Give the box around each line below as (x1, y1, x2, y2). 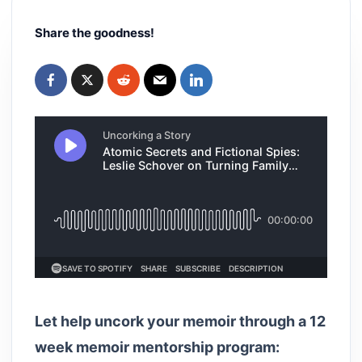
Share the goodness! (35, 25, 154, 40)
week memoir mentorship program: (35, 338, 280, 356)
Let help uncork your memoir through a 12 (35, 312, 326, 330)
